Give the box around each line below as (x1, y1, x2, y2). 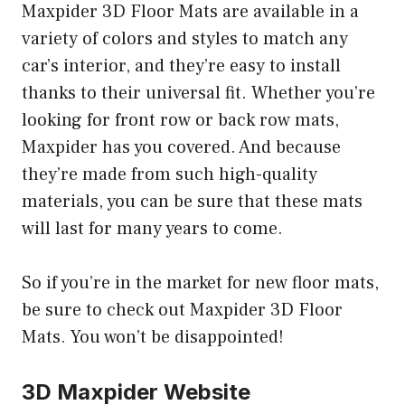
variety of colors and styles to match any (22, 26, 348, 51)
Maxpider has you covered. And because (22, 135, 341, 159)
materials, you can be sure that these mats (22, 189, 363, 213)
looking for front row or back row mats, (22, 108, 339, 132)
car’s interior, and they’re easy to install (22, 53, 341, 78)
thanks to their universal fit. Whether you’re (22, 80, 375, 105)
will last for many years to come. (22, 216, 283, 240)
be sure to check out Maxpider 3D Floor (22, 297, 343, 322)
